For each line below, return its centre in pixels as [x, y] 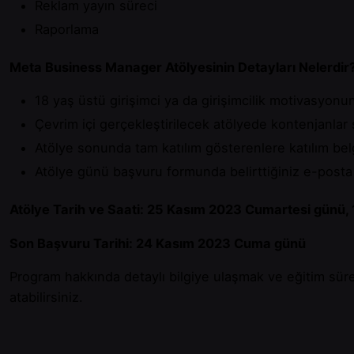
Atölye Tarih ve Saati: [78, 210]
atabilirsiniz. [49, 298]
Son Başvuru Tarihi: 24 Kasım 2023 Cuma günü [158, 243]
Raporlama [67, 29]
